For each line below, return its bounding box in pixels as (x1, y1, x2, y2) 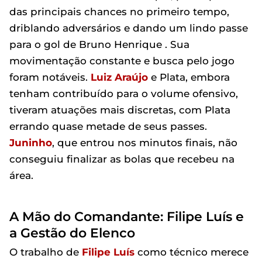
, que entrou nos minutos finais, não (52, 137, 237, 149)
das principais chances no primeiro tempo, (9, 6, 229, 18)
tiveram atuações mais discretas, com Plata (9, 104, 230, 116)
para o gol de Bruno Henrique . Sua (9, 39, 189, 50)
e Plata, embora (148, 71, 230, 83)
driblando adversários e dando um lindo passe (9, 22, 248, 34)
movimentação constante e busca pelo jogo (9, 55, 235, 67)
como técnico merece (135, 246, 249, 258)
